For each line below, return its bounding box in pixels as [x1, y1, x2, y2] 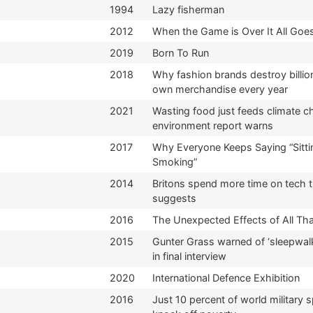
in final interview [152, 249, 226, 262]
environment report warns [152, 119, 273, 131]
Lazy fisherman [152, 3, 224, 15]
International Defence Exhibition [152, 271, 300, 284]
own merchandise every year [152, 82, 288, 95]
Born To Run [152, 46, 209, 59]
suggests [152, 191, 196, 204]
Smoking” [152, 155, 197, 168]
